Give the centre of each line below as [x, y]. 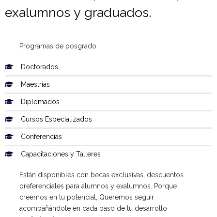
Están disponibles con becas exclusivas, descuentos [101, 175]
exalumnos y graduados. [78, 12]
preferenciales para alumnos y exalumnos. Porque [98, 186]
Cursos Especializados [56, 119]
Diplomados [40, 101]
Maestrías [35, 84]
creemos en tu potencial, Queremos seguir [87, 197]
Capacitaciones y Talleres [61, 154]
